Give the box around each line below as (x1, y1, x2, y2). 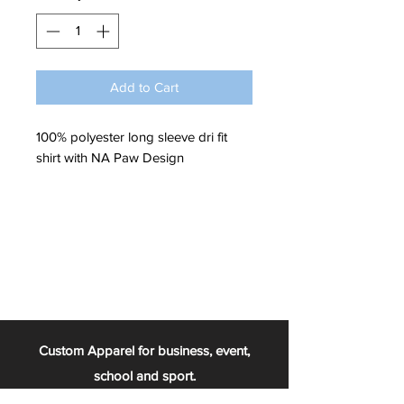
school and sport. (93, 367, 196, 383)
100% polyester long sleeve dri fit (36, 128, 227, 144)
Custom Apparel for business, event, (39, 342, 250, 358)
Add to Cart (110, 78, 179, 95)
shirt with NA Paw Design (36, 149, 188, 165)
